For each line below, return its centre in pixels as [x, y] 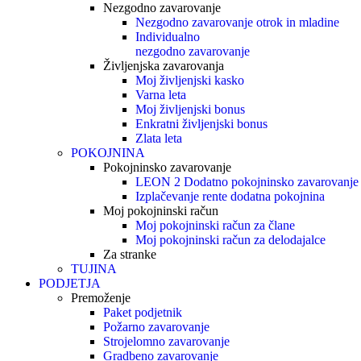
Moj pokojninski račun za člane [215, 225]
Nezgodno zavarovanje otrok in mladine [237, 22]
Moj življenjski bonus [190, 109]
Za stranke [130, 254]
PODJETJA [70, 283]
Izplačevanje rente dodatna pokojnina [230, 196]
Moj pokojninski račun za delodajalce [230, 240]
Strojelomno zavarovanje [166, 341]
